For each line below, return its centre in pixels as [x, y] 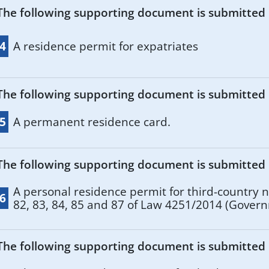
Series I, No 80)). [56, 218]
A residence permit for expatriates [106, 46]
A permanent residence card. [92, 122]
